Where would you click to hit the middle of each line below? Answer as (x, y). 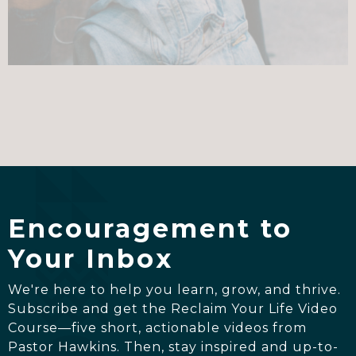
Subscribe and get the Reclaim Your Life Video (173, 309)
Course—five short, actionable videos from (157, 328)
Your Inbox (91, 259)
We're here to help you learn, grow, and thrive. (174, 290)
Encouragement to (150, 229)
